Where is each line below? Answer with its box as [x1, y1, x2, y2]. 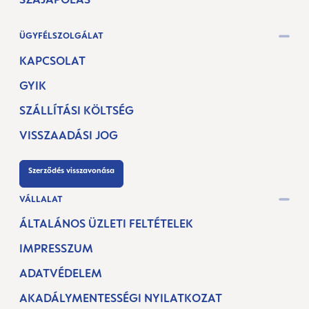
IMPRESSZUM [19, 241, 93, 255]
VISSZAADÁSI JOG [19, 128, 118, 142]
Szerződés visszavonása [28, 165, 114, 175]
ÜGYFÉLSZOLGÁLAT [19, 30, 103, 41]
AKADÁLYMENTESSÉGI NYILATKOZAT [19, 291, 222, 305]
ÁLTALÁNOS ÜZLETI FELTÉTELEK [19, 217, 193, 230]
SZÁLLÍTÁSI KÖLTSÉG [19, 103, 134, 117]
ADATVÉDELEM [19, 266, 102, 280]
